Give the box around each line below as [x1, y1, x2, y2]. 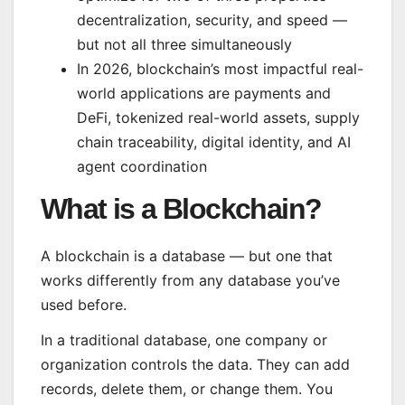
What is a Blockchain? [41, 192, 322, 225]
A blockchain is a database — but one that [41, 246, 333, 265]
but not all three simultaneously [77, 34, 292, 53]
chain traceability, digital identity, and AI [77, 132, 351, 151]
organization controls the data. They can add [41, 355, 350, 374]
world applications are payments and [77, 83, 331, 102]
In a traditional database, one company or [41, 331, 327, 350]
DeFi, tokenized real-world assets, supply [77, 108, 360, 127]
